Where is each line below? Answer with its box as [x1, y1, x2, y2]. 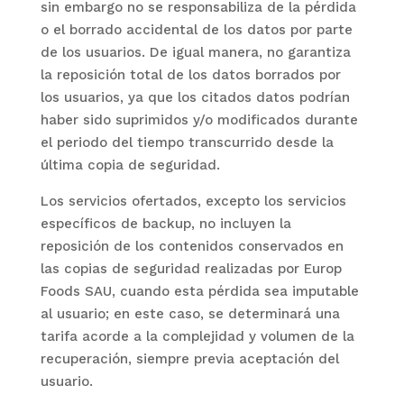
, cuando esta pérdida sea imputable [111, 283, 359, 299]
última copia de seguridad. [40, 157, 220, 173]
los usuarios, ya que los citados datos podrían [40, 89, 350, 106]
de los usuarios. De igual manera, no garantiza [40, 44, 351, 60]
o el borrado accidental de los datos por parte [40, 22, 353, 38]
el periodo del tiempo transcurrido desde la [40, 134, 334, 151]
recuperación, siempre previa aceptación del [40, 351, 339, 367]
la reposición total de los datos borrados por [40, 67, 341, 83]
